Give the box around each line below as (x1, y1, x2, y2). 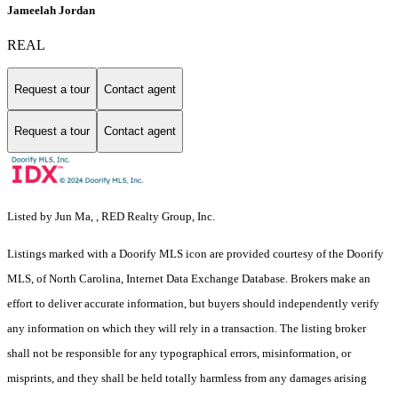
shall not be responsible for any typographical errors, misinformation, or (7, 346, 351, 360)
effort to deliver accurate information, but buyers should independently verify (7, 296, 379, 310)
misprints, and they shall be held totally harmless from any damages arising (7, 370, 367, 385)
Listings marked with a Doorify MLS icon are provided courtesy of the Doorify (7, 246, 384, 260)
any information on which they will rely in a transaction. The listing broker (7, 321, 366, 335)
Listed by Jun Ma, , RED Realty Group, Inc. (7, 209, 215, 223)
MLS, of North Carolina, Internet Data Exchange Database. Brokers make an (7, 271, 370, 285)
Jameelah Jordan (7, 4, 95, 18)
